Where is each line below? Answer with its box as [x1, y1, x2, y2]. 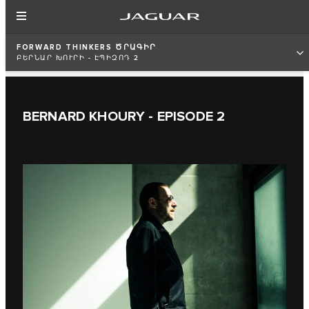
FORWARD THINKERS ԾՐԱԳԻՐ [17, 43, 157, 52]
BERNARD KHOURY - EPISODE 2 [23, 108, 226, 125]
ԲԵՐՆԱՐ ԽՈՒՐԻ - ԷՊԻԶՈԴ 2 [17, 54, 139, 62]
